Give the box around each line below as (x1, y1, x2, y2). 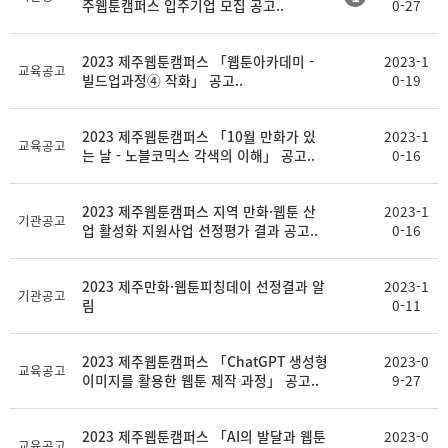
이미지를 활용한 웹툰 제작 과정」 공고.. (82, 370, 319, 390)
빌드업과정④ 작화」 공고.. (82, 70, 243, 90)
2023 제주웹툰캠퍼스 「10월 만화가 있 (82, 126, 316, 146)
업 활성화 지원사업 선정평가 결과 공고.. (82, 220, 318, 240)
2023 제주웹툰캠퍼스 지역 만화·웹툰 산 (82, 201, 316, 221)
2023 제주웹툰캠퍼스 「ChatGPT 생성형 (82, 351, 328, 371)
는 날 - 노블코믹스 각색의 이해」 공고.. (82, 145, 315, 165)
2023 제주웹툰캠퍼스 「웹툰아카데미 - (82, 51, 314, 71)
